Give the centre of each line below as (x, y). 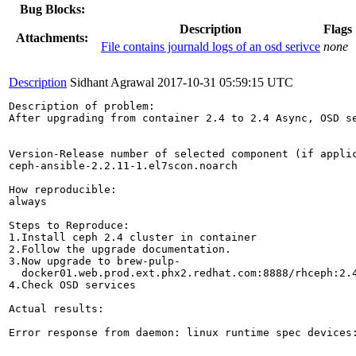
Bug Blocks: (52, 9)
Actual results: (56, 308)
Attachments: (52, 37)
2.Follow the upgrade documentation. (120, 249)
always (28, 201)
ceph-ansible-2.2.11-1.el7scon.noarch (123, 165)
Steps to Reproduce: (69, 225)
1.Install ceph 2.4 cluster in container (133, 237)
